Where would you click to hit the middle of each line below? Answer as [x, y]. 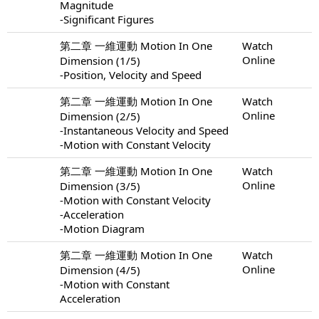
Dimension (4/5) [100, 270]
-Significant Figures [107, 19]
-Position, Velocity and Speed [131, 74]
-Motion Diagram [102, 228]
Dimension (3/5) [100, 185]
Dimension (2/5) [100, 116]
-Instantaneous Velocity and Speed [144, 130]
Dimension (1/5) [100, 60]
